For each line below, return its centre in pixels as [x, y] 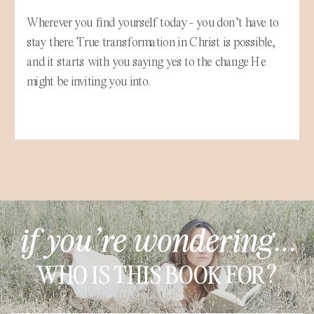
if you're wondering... [157, 238]
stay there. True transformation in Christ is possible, [151, 42]
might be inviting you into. [90, 82]
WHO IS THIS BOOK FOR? [157, 273]
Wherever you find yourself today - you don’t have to [152, 23]
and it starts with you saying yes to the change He [146, 62]
